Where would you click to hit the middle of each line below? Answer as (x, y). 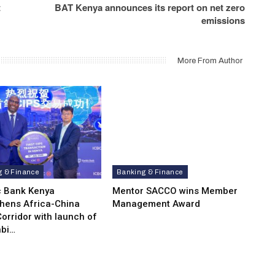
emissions (223, 20)
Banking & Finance (150, 172)
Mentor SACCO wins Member (175, 191)
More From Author (210, 60)
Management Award (156, 204)
